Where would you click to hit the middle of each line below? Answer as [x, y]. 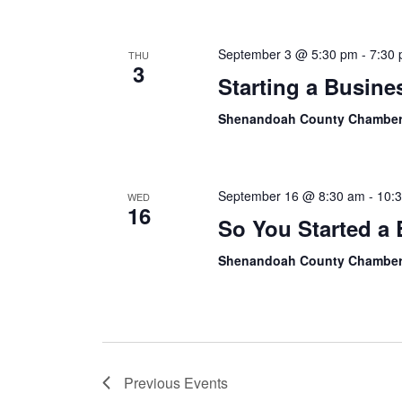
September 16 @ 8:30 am [292, 196]
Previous [154, 383]
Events [206, 383]
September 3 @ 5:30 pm [288, 54]
